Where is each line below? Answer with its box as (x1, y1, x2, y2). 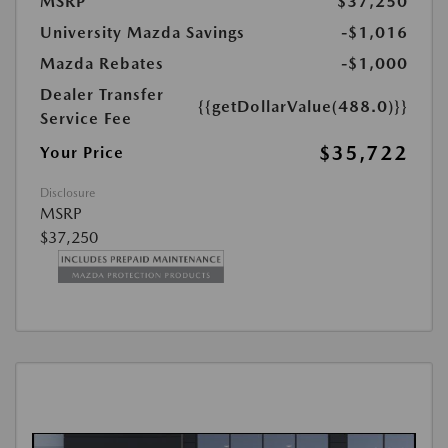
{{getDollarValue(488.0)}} (198, 97, 408, 117)
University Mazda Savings (40, 23, 245, 43)
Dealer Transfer (40, 85, 164, 105)
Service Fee (40, 109, 132, 129)
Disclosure (40, 186, 95, 201)
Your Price (40, 143, 124, 163)
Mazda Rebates (40, 54, 164, 74)
